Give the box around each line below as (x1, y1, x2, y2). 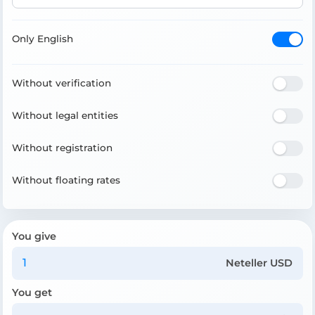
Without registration (12, 142, 112, 154)
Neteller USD (226, 256, 293, 269)
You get (12, 285, 52, 299)
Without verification (12, 77, 111, 89)
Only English (12, 33, 73, 45)
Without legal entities (12, 110, 118, 122)
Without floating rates (12, 174, 120, 186)
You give (12, 229, 56, 243)
